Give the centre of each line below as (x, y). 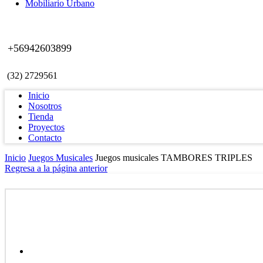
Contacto (45, 137)
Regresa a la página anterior (56, 168)
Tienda (41, 116)
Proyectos (46, 127)
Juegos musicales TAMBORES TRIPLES (174, 157)
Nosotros (45, 106)
